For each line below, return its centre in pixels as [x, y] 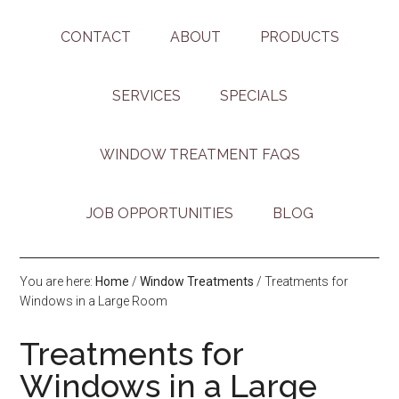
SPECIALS [253, 96]
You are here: [58, 282]
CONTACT [95, 37]
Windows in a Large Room [94, 301]
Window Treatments [197, 282]
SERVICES [146, 96]
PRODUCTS [299, 37]
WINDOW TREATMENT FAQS [199, 155]
